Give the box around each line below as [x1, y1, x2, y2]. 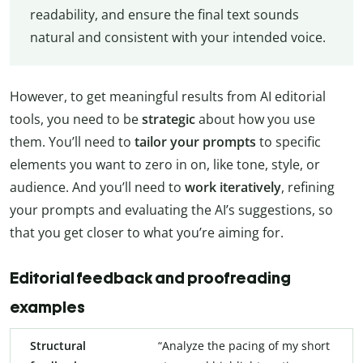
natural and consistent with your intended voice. [29, 28, 326, 47]
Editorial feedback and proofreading [10, 267, 291, 288]
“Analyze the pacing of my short [158, 337, 330, 353]
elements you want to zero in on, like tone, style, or [10, 155, 320, 173]
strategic [142, 109, 199, 128]
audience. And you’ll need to [10, 177, 181, 196]
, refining [281, 177, 335, 196]
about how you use [199, 109, 315, 128]
